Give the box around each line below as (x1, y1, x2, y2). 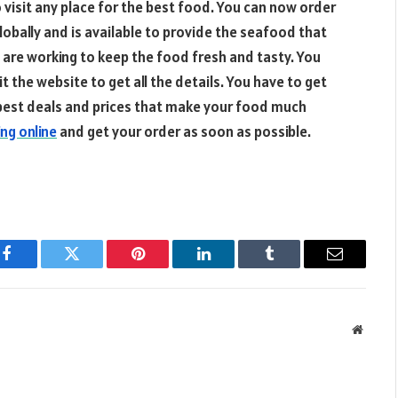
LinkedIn (202, 259, 261, 275)
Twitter (70, 259, 117, 275)
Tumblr (267, 259, 315, 275)
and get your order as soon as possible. (57, 121, 311, 141)
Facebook (4, 259, 68, 275)
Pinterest (136, 259, 193, 275)
